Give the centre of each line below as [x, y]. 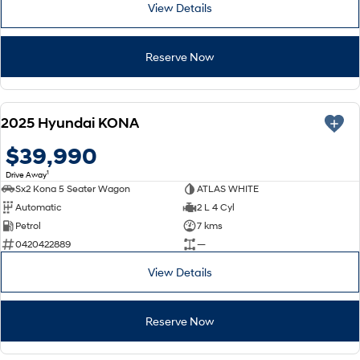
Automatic [39, 207]
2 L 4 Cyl [215, 207]
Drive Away [26, 174]
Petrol [28, 226]
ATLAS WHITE [227, 189]
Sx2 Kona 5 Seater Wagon [73, 189]
